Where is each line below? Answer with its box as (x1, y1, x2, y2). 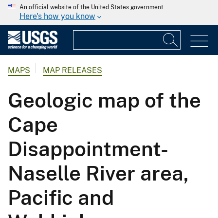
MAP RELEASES (43, 66, 102, 75)
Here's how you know (19, 12, 95, 21)
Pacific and (8, 185, 114, 210)
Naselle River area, (8, 161, 189, 185)
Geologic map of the (8, 88, 201, 112)
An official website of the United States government (19, 4, 163, 11)
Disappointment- (8, 137, 168, 161)
